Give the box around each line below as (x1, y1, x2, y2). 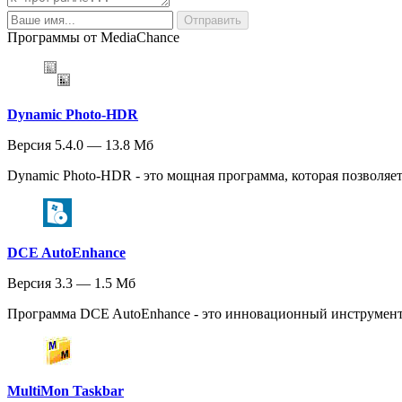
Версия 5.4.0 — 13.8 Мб (7, 137, 153, 153)
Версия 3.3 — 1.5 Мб (7, 275, 135, 292)
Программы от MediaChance (7, 30, 179, 46)
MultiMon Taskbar (7, 383, 124, 399)
